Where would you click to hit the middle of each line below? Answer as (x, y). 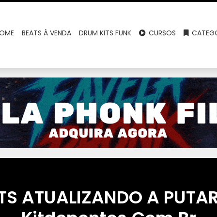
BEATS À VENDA (47, 33)
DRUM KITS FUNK (105, 33)
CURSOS (162, 33)
